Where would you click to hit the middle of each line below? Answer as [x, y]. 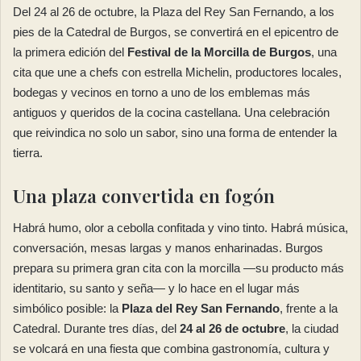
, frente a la [309, 309]
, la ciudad [312, 329]
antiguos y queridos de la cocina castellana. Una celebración [171, 112]
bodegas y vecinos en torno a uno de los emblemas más [162, 92]
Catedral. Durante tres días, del [96, 329]
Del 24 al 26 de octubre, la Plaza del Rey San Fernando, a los [174, 11]
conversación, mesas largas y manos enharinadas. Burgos [168, 248]
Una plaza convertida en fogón [144, 195]
